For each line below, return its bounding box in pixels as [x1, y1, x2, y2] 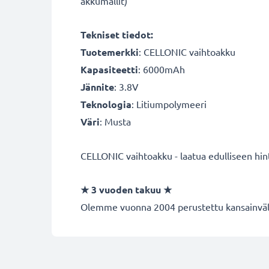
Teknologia [80, 98, 131, 110]
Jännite [80, 80, 114, 93]
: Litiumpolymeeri [131, 98, 207, 110]
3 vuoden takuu [89, 183, 163, 196]
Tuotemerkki [80, 46, 139, 58]
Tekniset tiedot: [80, 28, 153, 41]
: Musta [100, 115, 131, 127]
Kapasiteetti [80, 63, 138, 76]
